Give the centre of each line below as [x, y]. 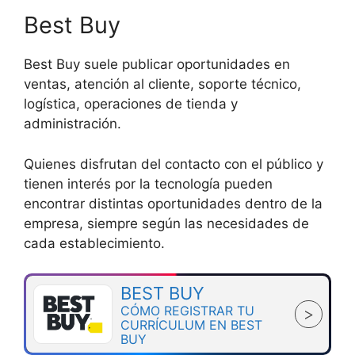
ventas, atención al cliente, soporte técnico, [162, 84]
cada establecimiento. [94, 243]
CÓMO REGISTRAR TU [187, 310]
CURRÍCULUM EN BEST [191, 324]
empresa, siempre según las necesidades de [166, 223]
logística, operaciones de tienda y [131, 104]
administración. [73, 124]
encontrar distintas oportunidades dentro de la [173, 203]
